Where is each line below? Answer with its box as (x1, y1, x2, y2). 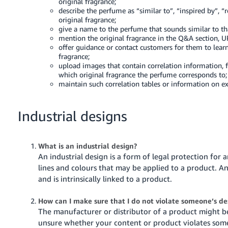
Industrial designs (18, 107, 128, 124)
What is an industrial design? (38, 141, 137, 150)
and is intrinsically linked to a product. (38, 174, 173, 183)
